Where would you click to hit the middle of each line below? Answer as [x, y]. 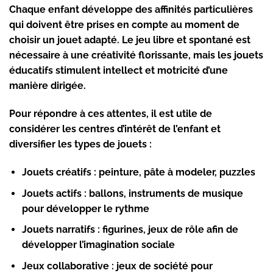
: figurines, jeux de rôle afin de [166, 230]
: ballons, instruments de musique [162, 193]
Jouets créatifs [56, 172]
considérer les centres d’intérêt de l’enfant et [115, 129]
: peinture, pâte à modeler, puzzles [173, 172]
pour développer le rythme [85, 208]
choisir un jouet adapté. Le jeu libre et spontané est [130, 40]
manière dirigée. [48, 86]
